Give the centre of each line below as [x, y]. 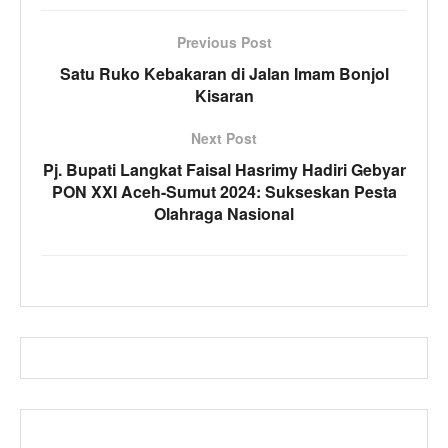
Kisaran [224, 95]
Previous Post [224, 41]
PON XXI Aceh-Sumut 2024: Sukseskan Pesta [224, 191]
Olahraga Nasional [224, 213]
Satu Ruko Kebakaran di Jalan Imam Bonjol [224, 73]
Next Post [224, 137]
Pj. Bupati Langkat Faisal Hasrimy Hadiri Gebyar [224, 169]
